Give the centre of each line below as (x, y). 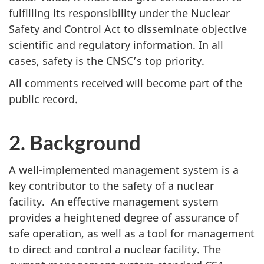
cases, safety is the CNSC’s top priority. (107, 60)
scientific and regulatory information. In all (116, 44)
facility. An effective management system (114, 201)
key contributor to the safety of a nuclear (111, 185)
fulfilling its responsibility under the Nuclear (119, 13)
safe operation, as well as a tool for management (132, 233)
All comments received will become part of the (126, 83)
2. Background (75, 142)
